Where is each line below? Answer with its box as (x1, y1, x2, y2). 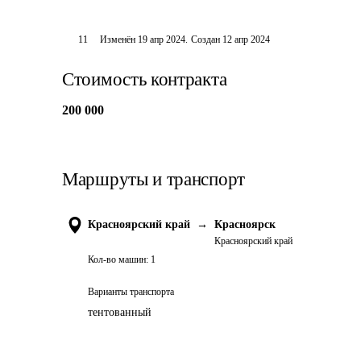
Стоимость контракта (62, 69, 227, 89)
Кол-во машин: (88, 254, 148, 265)
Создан (191, 34, 221, 45)
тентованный (88, 306, 151, 318)
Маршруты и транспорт (62, 169, 245, 189)
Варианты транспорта (88, 286, 174, 297)
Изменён (100, 34, 139, 45)
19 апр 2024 (138, 34, 186, 45)
